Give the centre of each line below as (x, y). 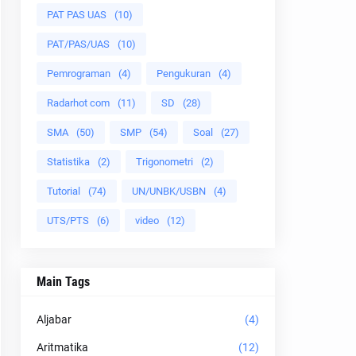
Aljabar (54, 319)
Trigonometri (164, 162)
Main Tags (63, 282)
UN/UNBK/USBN (169, 191)
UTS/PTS (68, 221)
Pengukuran (184, 74)
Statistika (68, 162)
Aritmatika (62, 347)
